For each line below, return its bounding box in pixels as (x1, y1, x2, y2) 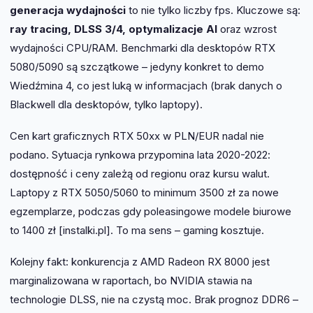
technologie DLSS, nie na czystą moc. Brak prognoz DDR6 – (10, 292, 298, 306)
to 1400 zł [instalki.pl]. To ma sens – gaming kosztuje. (10, 223, 264, 237)
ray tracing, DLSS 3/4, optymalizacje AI (10, 22, 217, 36)
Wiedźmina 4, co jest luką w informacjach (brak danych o (10, 78, 282, 92)
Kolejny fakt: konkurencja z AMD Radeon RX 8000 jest (10, 254, 270, 268)
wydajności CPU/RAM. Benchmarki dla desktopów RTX (10, 41, 275, 54)
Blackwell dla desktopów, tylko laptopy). (10, 97, 203, 111)
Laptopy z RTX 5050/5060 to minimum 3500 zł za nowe (10, 185, 279, 199)
